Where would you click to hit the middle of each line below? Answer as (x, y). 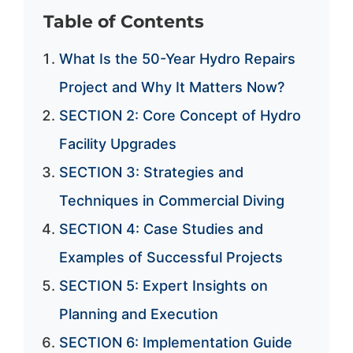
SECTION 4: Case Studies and (161, 229)
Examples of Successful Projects (171, 257)
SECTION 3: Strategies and (151, 172)
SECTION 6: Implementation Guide (175, 342)
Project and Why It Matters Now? (171, 87)
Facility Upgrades (117, 143)
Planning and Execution (138, 314)
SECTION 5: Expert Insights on (163, 285)
